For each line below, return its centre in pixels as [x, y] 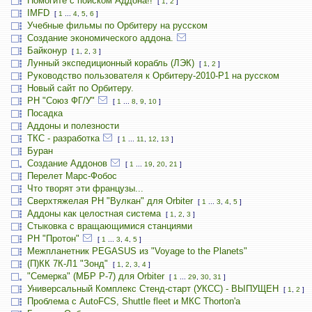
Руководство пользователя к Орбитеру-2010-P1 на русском [153, 76]
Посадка [45, 113]
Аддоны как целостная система [94, 213]
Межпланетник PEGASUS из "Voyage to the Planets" [137, 251]
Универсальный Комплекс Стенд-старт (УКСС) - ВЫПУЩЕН [153, 289]
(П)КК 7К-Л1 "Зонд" [67, 264]
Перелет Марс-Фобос [72, 176]
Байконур [47, 50]
